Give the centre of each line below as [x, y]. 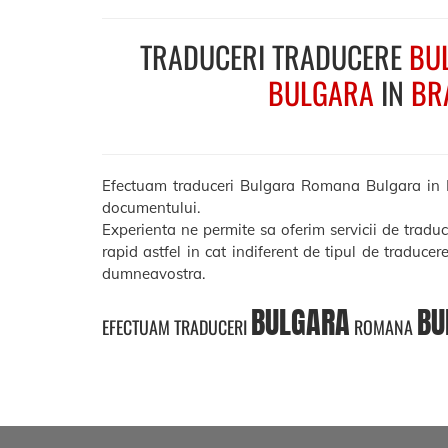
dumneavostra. [153, 273]
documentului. [151, 207]
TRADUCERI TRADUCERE [274, 56]
